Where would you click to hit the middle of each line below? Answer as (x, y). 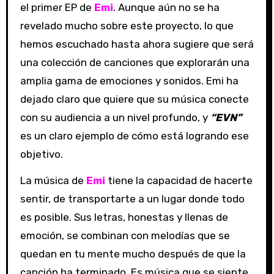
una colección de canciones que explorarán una (135, 63)
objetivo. (41, 154)
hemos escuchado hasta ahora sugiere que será (137, 44)
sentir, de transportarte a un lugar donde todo (132, 199)
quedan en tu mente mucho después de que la (133, 254)
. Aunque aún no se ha (166, 8)
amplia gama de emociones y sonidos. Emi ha (129, 81)
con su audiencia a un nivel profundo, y (115, 118)
